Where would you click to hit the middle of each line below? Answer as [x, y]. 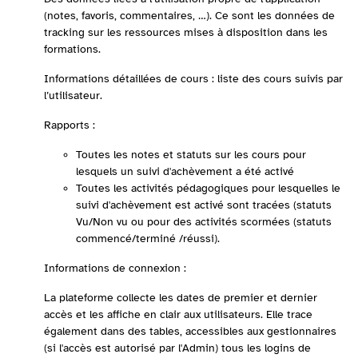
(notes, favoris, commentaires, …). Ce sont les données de [189, 16]
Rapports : [70, 125]
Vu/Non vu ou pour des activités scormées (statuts [204, 222]
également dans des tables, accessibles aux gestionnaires [190, 331]
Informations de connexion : [115, 268]
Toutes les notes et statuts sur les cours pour [191, 155]
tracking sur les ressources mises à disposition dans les [186, 32]
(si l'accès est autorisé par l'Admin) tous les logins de [177, 348]
